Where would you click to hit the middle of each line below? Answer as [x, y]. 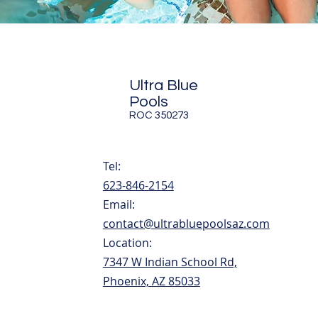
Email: [119, 204]
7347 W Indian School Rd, [170, 262]
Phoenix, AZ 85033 [151, 281]
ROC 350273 [159, 115]
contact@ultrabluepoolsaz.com [186, 223]
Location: [127, 242]
